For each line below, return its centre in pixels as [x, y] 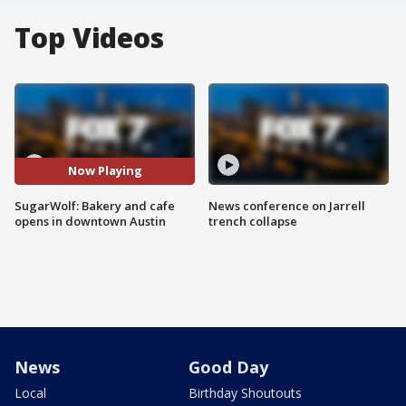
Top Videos [89, 38]
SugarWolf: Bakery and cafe [95, 205]
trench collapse [253, 221]
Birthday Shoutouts [245, 392]
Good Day [228, 367]
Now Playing [105, 171]
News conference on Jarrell [287, 205]
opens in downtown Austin [90, 221]
